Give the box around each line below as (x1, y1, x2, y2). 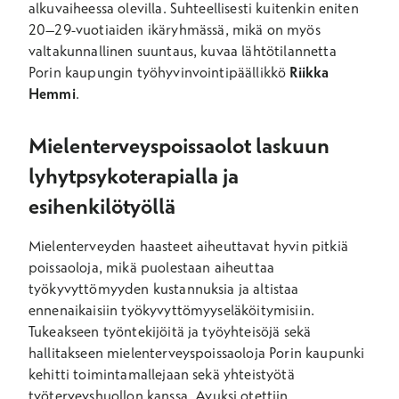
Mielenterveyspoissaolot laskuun (28, 132, 330, 159)
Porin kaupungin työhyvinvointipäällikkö (28, 63, 290, 81)
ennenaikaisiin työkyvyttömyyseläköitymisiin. (28, 301, 315, 319)
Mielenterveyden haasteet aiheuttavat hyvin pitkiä (28, 237, 348, 255)
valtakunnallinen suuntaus (28, 42, 194, 60)
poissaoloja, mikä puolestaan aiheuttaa (28, 258, 275, 276)
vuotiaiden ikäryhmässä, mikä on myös (75, 20, 321, 38)
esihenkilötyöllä (28, 192, 175, 219)
